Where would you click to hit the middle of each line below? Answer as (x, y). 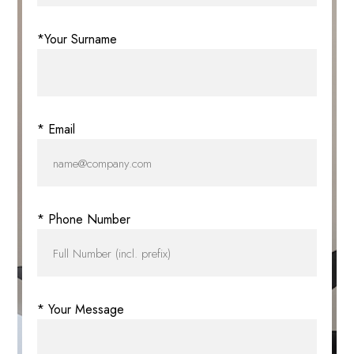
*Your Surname (77, 39)
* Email (56, 129)
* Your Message (81, 309)
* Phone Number (84, 219)
